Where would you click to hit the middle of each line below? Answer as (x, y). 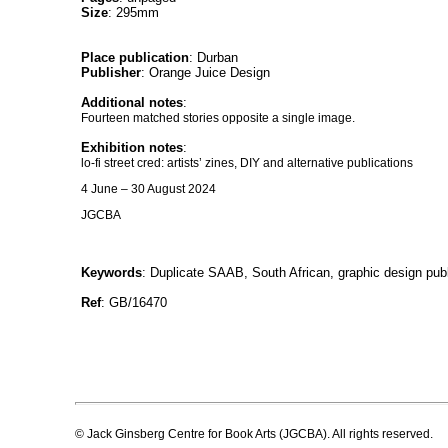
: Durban (213, 57)
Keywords (111, 273)
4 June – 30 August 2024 (148, 189)
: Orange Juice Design (205, 72)
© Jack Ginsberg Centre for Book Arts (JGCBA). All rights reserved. (254, 434)
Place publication (135, 57)
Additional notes (132, 102)
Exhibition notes (132, 147)
